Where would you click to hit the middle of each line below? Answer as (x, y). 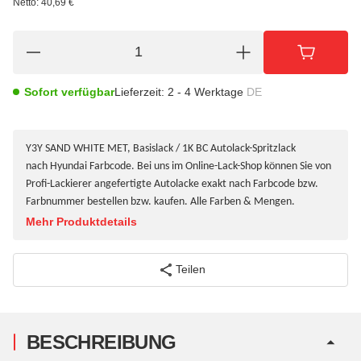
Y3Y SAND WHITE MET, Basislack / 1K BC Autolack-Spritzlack (161, 148)
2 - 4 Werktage (207, 91)
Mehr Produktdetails (81, 221)
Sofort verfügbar (69, 91)
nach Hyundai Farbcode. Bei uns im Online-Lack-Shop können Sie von (178, 166)
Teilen (190, 270)
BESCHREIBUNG (102, 342)
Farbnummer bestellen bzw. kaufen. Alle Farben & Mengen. (160, 201)
